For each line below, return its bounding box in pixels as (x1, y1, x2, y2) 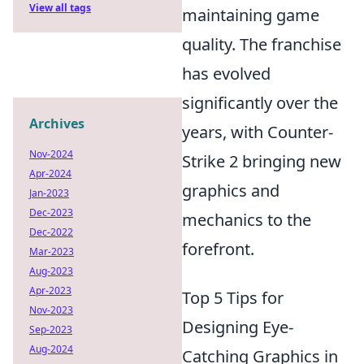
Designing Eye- (182, 315, 293, 338)
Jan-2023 (29, 186, 69, 200)
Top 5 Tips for (182, 286, 284, 309)
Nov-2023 (29, 303, 73, 317)
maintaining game (182, 3, 319, 26)
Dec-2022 (29, 225, 73, 239)
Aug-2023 (29, 264, 73, 278)
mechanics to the (182, 208, 311, 231)
